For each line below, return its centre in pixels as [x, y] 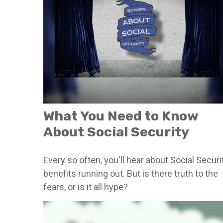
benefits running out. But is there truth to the [131, 173]
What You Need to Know [121, 116]
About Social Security [116, 132]
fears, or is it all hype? [86, 187]
